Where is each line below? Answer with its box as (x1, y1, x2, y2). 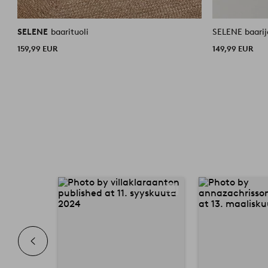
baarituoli (51, 26, 89, 37)
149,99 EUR (212, 44, 254, 53)
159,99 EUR (17, 44, 58, 53)
